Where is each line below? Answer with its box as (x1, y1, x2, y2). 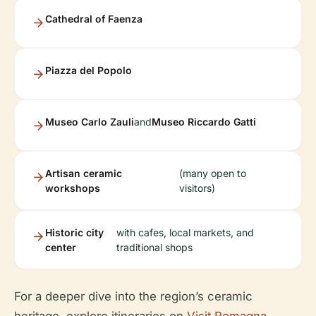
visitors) (178, 182, 215, 195)
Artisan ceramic (45, 167, 122, 180)
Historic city (45, 226, 104, 239)
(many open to (178, 167, 246, 180)
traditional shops (116, 241, 193, 254)
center (45, 241, 76, 254)
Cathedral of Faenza (45, 13, 142, 25)
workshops (45, 182, 100, 195)
